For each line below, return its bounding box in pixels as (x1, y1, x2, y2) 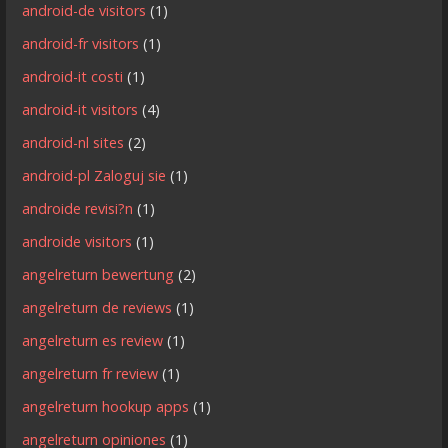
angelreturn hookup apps (22, 396, 190, 416)
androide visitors (22, 231, 133, 251)
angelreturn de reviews (22, 297, 173, 317)
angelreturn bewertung (22, 264, 175, 284)
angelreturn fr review (22, 363, 159, 383)
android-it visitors (22, 99, 139, 119)
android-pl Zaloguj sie (22, 165, 167, 185)
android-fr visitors (22, 33, 140, 53)
